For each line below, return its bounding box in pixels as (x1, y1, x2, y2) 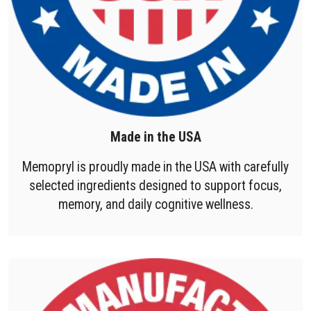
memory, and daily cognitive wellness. (58, 196, 253, 213)
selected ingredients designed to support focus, (29, 178, 282, 194)
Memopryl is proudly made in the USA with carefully (22, 159, 289, 176)
